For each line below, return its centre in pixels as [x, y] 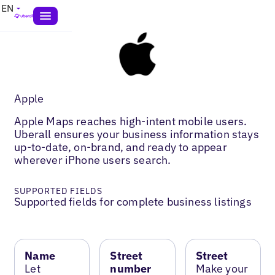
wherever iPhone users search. [93, 160]
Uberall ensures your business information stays [137, 134]
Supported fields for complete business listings [133, 201]
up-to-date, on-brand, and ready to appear [121, 147]
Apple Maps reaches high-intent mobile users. [131, 121]
